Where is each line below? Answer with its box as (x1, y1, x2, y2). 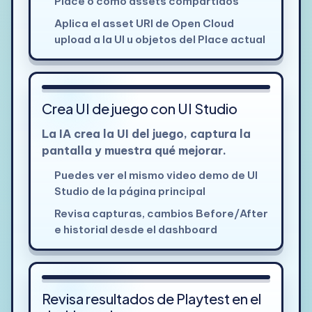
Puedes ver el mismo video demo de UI (54, 168, 258, 182)
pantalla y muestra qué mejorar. (41, 143, 226, 157)
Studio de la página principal (54, 184, 205, 198)
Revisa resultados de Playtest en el (41, 289, 261, 307)
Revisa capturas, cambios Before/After (54, 206, 268, 220)
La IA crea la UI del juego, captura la (41, 126, 251, 141)
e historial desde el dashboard (54, 222, 217, 236)
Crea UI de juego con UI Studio (41, 99, 237, 117)
